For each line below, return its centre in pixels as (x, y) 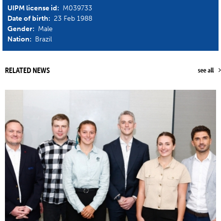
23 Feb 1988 (73, 18)
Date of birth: (30, 18)
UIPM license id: (34, 8)
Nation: (20, 39)
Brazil (43, 39)
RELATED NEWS (27, 70)
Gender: (22, 29)
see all (206, 70)
